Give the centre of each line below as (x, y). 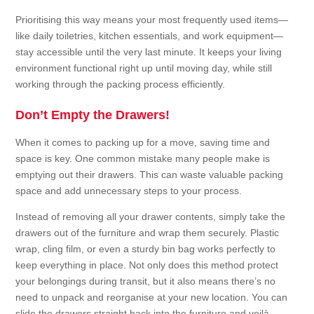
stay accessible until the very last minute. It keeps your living (149, 52)
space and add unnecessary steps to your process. (129, 191)
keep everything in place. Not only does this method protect (147, 265)
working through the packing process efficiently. (121, 84)
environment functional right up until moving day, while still (144, 68)
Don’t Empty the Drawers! (93, 115)
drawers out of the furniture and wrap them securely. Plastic (148, 233)
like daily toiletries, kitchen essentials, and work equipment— (150, 36)
